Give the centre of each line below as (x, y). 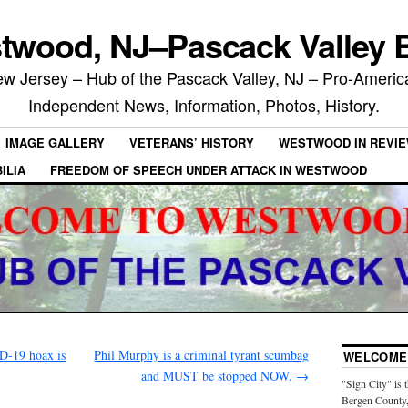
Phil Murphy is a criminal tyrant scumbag (202, 354)
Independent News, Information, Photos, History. (204, 105)
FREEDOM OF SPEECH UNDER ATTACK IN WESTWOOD (209, 169)
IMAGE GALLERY (55, 143)
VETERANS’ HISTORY (192, 143)
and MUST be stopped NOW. (219, 375)
